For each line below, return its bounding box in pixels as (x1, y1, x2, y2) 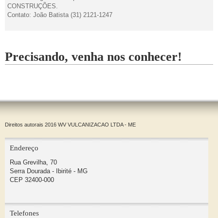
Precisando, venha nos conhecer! (5, 50, 182, 64)
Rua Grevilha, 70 (10, 159, 57, 166)
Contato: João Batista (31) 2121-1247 (7, 11, 112, 18)
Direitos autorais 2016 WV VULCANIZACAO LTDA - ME (5, 122, 136, 127)
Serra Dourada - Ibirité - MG (10, 167, 88, 175)
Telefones (10, 209, 39, 217)
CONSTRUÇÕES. (7, 2, 58, 10)
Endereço (10, 144, 38, 152)
